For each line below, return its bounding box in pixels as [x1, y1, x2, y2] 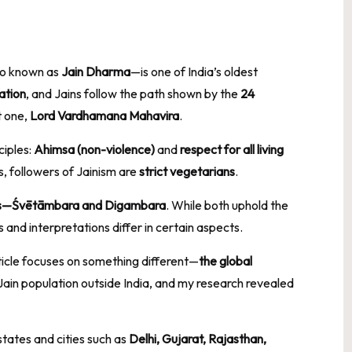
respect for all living [180, 141, 284, 157]
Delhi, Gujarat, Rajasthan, [129, 330, 266, 346]
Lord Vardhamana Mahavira [30, 107, 179, 123]
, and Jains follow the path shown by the [26, 85, 240, 101]
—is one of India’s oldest [130, 63, 258, 79]
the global [199, 252, 252, 269]
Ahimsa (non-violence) [34, 141, 155, 157]
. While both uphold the [166, 196, 288, 213]
